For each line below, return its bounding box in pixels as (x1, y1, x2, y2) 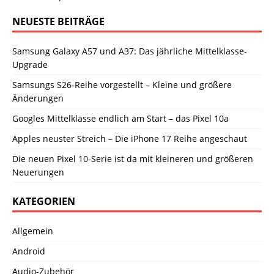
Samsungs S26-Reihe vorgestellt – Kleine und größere (12, 78, 232, 91)
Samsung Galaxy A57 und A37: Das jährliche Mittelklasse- (12, 45, 247, 57)
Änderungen (12, 92, 64, 104)
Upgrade (12, 58, 48, 70)
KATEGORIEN (12, 194, 75, 208)
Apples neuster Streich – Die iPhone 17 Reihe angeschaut (12, 132, 247, 144)
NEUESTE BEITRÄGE (12, 14, 105, 28)
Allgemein (12, 224, 53, 237)
